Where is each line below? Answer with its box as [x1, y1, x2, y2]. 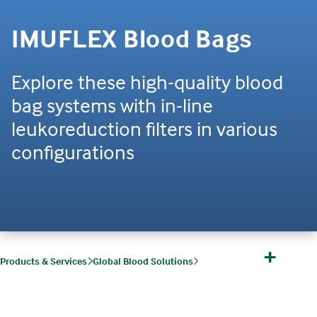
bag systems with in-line [11, 93, 213, 118]
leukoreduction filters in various [11, 116, 277, 142]
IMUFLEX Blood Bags [11, 23, 253, 54]
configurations [11, 139, 134, 165]
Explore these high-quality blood [11, 69, 283, 95]
